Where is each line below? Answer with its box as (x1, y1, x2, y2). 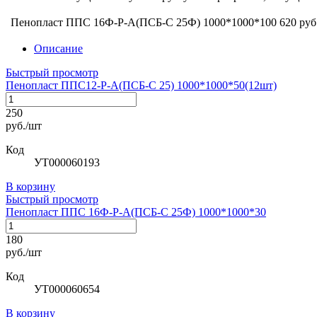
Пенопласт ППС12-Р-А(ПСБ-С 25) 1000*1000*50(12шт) (6, 79, 277, 91)
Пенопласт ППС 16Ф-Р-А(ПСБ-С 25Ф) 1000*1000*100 (11, 16, 277, 28)
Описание (34, 42, 83, 54)
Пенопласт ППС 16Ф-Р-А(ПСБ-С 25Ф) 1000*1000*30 (6, 205, 266, 218)
